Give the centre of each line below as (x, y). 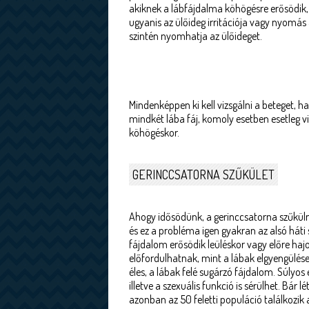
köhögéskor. (154, 132)
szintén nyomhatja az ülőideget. (196, 36)
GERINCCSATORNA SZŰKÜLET (203, 175)
